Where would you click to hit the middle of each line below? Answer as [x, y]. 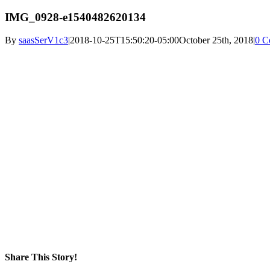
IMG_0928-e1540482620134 [75, 17]
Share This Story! [41, 257]
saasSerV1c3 [43, 40]
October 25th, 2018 [216, 40]
